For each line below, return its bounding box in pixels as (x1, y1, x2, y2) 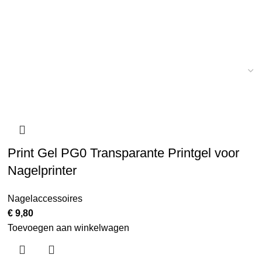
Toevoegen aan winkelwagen (8, 223, 130, 233)
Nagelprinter (8, 163, 77, 178)
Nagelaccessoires (8, 194, 83, 204)
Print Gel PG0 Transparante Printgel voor (8, 146, 240, 160)
